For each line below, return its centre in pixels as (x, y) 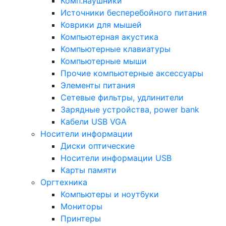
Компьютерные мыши (104, 61)
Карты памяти (89, 170)
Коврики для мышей (101, 25)
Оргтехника (64, 182)
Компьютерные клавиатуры (116, 49)
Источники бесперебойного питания (134, 13)
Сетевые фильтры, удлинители (122, 97)
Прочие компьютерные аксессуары (132, 73)
